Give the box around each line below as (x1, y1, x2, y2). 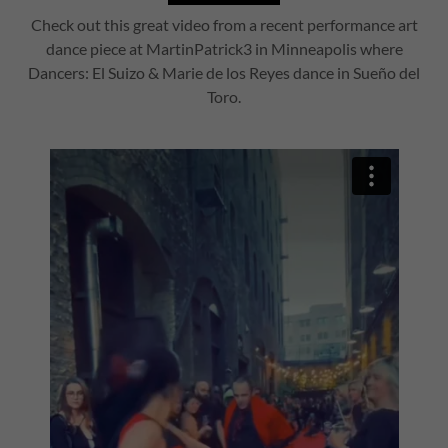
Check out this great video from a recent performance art (30, 15, 418, 34)
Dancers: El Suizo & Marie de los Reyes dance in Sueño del (28, 63, 420, 82)
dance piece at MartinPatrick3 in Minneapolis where (45, 39, 403, 58)
